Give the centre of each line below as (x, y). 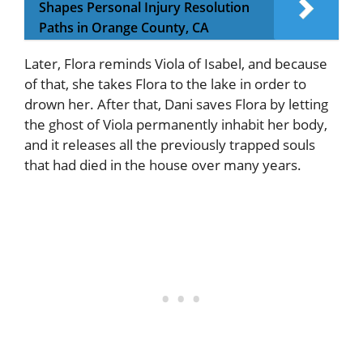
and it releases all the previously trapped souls (170, 145)
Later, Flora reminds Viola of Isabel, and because (176, 64)
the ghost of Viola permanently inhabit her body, (176, 125)
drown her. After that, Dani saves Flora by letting (176, 105)
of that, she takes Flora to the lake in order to (165, 84)
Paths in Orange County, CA (124, 28)
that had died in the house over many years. (163, 165)
